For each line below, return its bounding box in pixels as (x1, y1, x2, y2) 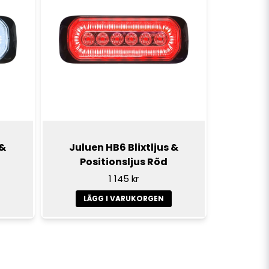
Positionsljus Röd (79, 155, 168, 169)
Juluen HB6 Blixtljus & (68, 141, 178, 155)
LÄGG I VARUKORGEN (83, 193, 164, 204)
